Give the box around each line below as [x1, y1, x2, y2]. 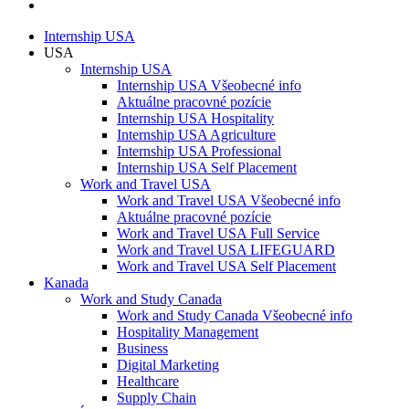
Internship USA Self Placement [117, 160, 297, 176]
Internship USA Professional [117, 143, 281, 160]
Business [117, 341, 168, 357]
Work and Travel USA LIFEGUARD [117, 242, 335, 258]
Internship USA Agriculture [117, 127, 276, 143]
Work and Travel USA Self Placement [117, 258, 336, 275]
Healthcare [117, 373, 179, 390]
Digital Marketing [117, 357, 219, 373]
